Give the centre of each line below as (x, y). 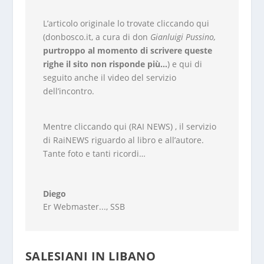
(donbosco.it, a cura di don (96, 37)
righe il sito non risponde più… (105, 64)
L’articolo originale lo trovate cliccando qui (126, 24)
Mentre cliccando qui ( (87, 126)
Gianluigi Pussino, (183, 37)
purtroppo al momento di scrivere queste (127, 51)
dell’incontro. (68, 91)
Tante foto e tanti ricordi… (94, 153)
